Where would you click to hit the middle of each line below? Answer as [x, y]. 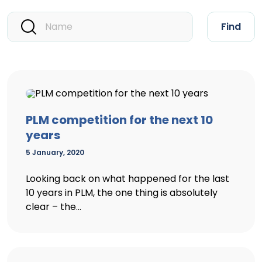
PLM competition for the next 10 [119, 120]
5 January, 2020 [55, 152]
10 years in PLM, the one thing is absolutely [122, 193]
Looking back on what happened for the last [127, 179]
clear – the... [54, 207]
